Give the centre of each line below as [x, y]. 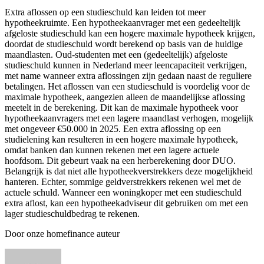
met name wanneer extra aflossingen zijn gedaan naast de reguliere [128, 76]
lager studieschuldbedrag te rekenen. [72, 214]
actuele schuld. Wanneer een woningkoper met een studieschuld [123, 193]
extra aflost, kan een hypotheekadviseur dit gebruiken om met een [126, 203]
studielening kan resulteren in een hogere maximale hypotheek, [121, 140]
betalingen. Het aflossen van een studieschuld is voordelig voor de [127, 87]
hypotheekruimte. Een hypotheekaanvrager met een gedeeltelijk [123, 23]
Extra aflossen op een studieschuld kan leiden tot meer [105, 12]
